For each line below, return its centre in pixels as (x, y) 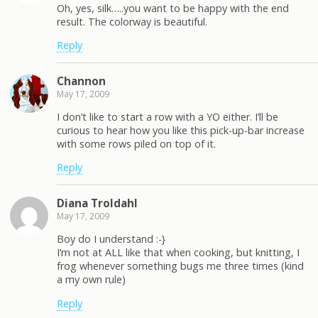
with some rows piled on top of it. (136, 144)
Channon (81, 81)
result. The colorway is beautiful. (132, 21)
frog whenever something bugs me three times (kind (180, 266)
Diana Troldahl (97, 203)
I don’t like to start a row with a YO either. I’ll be (168, 117)
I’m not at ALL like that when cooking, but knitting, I (178, 253)
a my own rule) (91, 280)
